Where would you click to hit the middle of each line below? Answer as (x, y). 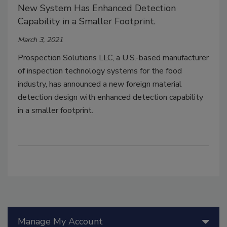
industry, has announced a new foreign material (100, 84)
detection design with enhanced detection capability (110, 98)
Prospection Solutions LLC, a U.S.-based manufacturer (113, 58)
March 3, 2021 (40, 40)
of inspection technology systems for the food (100, 71)
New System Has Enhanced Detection (97, 8)
